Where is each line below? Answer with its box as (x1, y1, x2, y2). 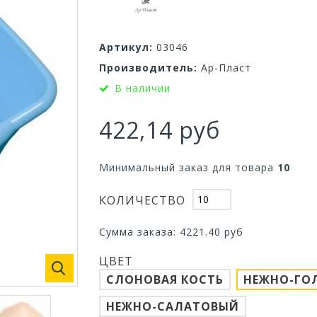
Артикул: (98, 40, 153, 54)
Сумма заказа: (98, 224, 180, 238)
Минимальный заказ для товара (98, 160, 277, 174)
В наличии (114, 81, 171, 95)
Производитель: (98, 60, 197, 74)
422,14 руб (98, 114, 220, 145)
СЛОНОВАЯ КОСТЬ (105, 271, 224, 287)
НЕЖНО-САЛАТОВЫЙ (105, 298, 239, 314)
